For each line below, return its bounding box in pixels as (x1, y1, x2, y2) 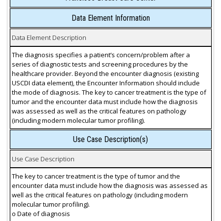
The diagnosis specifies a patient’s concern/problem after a (11, 50, 190, 59)
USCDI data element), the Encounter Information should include (11, 78, 200, 87)
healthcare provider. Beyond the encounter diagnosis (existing (11, 69, 199, 78)
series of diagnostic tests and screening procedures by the (11, 59, 188, 69)
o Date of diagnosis (11, 209, 70, 218)
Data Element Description (11, 33, 86, 42)
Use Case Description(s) (73, 135, 148, 145)
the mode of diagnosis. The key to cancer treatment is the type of (11, 87, 206, 97)
